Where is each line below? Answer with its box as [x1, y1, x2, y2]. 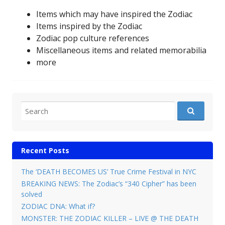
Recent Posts [21, 146, 69, 156]
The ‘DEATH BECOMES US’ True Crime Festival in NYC [21, 167, 196, 177]
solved [21, 189, 42, 199]
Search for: [21, 102, 56, 112]
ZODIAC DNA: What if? [21, 201, 95, 211]
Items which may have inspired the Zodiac [36, 8, 192, 20]
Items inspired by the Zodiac [36, 20, 142, 32]
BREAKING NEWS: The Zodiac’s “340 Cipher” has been [21, 179, 196, 189]
